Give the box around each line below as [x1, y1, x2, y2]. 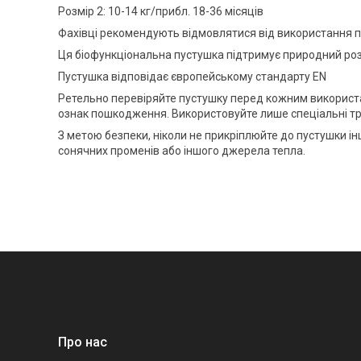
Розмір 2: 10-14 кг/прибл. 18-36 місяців [58, 5, 263, 19]
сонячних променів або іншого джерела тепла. [58, 144, 305, 158]
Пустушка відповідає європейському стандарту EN [58, 70, 326, 84]
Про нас [58, 334, 107, 351]
